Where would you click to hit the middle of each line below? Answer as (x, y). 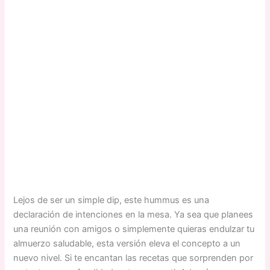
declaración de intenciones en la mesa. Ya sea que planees (133, 214)
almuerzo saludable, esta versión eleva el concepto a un (127, 243)
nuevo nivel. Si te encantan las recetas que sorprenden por (133, 258)
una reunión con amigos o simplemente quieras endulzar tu (134, 229)
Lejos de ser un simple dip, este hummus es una (111, 200)
